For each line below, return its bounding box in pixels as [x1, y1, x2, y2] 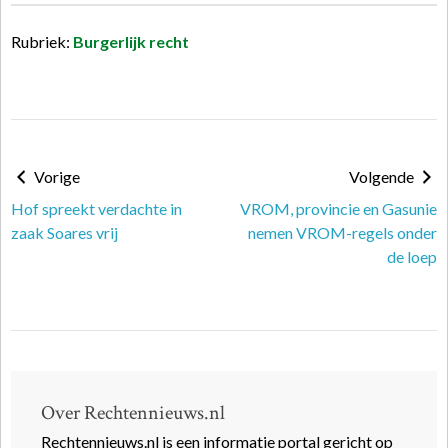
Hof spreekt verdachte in [11, 199, 182, 218]
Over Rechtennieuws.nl [41, 400, 225, 426]
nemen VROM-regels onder [248, 223, 437, 242]
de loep [387, 247, 437, 266]
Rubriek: [11, 32, 73, 51]
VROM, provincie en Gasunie [240, 199, 437, 218]
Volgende [349, 167, 417, 186]
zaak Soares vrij [11, 223, 118, 242]
